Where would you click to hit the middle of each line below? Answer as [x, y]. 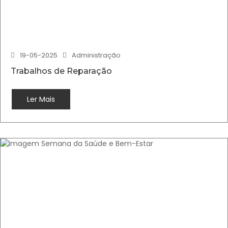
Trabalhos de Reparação [61, 71]
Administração [96, 55]
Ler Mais [41, 99]
